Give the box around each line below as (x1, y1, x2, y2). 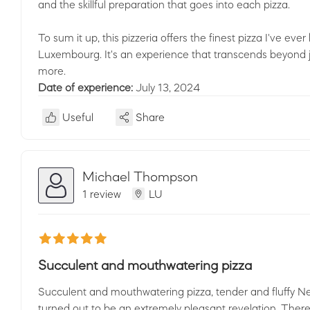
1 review (82, 188, 121, 199)
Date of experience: (38, 82, 136, 93)
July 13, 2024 (136, 82, 200, 93)
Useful (62, 111, 93, 122)
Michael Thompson (82, 169, 198, 183)
